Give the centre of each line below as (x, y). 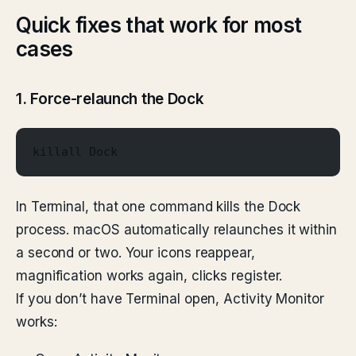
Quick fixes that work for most (159, 25)
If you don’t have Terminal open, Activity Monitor (170, 299)
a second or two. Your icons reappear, (135, 253)
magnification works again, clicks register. (149, 276)
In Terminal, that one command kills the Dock (159, 207)
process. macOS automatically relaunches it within (176, 230)
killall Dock (75, 152)
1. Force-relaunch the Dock (110, 99)
